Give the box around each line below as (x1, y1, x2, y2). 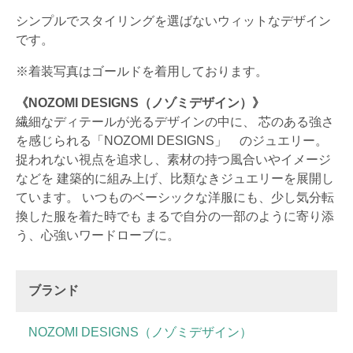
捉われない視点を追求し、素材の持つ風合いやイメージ (16, 153, 331, 167)
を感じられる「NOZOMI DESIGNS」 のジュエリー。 (16, 134, 328, 148)
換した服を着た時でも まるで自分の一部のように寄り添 (16, 210, 334, 224)
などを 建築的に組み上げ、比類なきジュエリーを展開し (16, 172, 334, 186)
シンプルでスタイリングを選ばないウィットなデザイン (16, 14, 331, 28)
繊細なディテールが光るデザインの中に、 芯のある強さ (16, 115, 334, 129)
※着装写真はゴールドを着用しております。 (16, 65, 268, 79)
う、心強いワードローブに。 (16, 229, 180, 243)
